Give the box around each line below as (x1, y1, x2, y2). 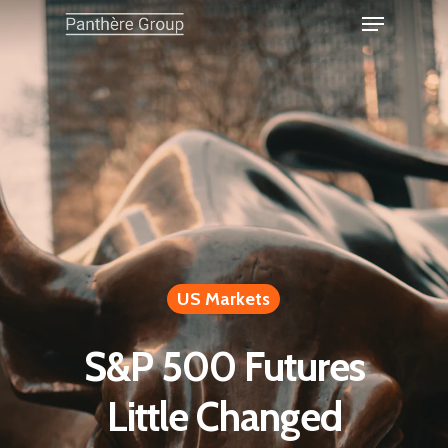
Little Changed (106, 391, 342, 441)
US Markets (177, 287, 270, 310)
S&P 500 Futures (83, 341, 365, 391)
